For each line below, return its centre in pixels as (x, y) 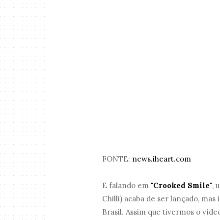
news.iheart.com (162, 159)
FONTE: (117, 159)
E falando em (127, 186)
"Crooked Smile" (182, 186)
